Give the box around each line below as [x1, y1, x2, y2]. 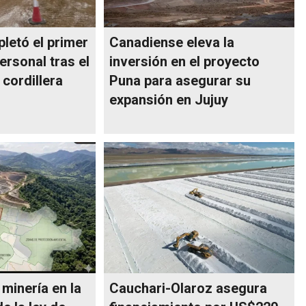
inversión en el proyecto [109, 53, 260, 70]
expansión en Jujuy [109, 91, 229, 108]
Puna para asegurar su [109, 72, 251, 89]
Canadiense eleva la [109, 33, 235, 51]
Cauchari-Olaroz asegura [109, 279, 268, 296]
